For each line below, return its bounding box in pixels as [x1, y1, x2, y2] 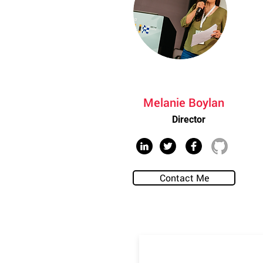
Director [172, 114, 205, 125]
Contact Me [159, 171, 209, 184]
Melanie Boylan [143, 95, 224, 110]
